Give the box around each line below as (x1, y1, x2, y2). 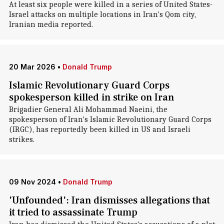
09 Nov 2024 (8, 177, 56, 186)
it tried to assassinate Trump (8, 206, 137, 219)
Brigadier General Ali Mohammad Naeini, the (8, 105, 167, 114)
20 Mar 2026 (8, 62, 55, 71)
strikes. (8, 135, 34, 144)
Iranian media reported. (8, 20, 93, 29)
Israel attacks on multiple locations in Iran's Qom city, (8, 10, 196, 19)
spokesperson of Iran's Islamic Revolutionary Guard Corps (8, 115, 211, 124)
